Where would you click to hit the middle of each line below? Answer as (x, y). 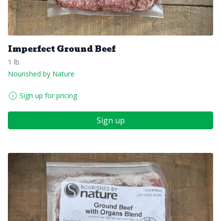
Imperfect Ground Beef (62, 49)
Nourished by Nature (41, 74)
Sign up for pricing (48, 95)
